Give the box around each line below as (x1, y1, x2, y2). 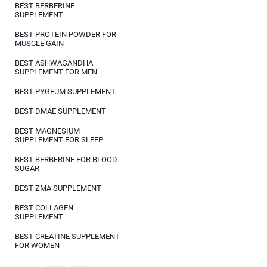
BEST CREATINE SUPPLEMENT (15, 232, 120, 241)
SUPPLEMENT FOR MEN (15, 67, 97, 76)
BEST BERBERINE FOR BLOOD (15, 155, 117, 164)
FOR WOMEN (15, 241, 60, 250)
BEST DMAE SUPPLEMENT (15, 107, 106, 116)
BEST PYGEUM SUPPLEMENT (15, 87, 116, 96)
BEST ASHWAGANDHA (15, 58, 93, 67)
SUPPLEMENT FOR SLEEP (15, 135, 103, 144)
